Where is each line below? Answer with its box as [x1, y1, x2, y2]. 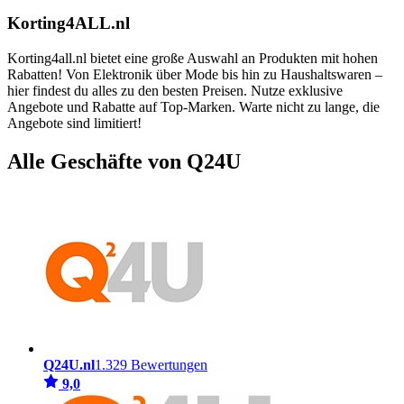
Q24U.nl [43, 357, 95, 373]
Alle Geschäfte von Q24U [7, 149, 241, 173]
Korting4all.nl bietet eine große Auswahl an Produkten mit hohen [7, 50, 378, 66]
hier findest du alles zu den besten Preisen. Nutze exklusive [7, 82, 343, 98]
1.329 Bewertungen [95, 357, 207, 373]
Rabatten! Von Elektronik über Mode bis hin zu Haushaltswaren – [7, 66, 382, 82]
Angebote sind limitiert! [7, 115, 142, 131]
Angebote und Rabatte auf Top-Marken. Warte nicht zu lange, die [7, 98, 380, 115]
